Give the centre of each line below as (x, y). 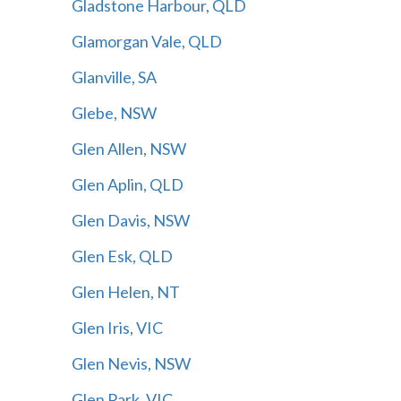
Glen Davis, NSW (130, 220)
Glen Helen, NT (125, 291)
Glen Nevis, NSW (131, 363)
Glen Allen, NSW (128, 148)
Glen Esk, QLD (122, 256)
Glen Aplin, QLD (127, 184)
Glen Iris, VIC (117, 327)
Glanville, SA (114, 77)
